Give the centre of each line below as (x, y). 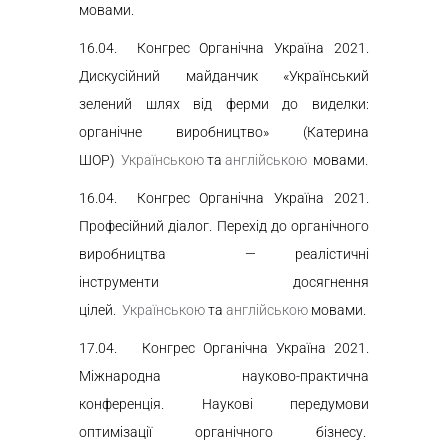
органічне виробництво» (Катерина (224, 132)
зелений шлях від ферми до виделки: (224, 104)
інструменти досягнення (224, 282)
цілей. (100, 310)
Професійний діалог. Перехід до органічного (224, 226)
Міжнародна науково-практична (224, 376)
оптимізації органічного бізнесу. (224, 432)
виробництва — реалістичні (224, 254)
